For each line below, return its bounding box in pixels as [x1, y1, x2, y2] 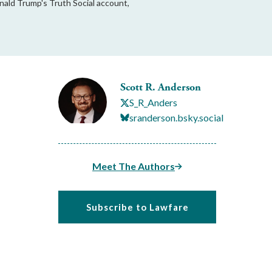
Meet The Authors [92, 160, 175, 172]
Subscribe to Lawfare [86, 202, 189, 212]
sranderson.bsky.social [129, 111, 223, 123]
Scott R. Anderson [120, 80, 201, 94]
